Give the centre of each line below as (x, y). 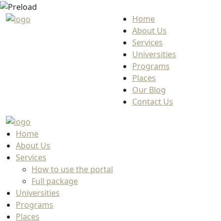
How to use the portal (72, 169)
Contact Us (153, 101)
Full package (55, 181)
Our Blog (149, 90)
